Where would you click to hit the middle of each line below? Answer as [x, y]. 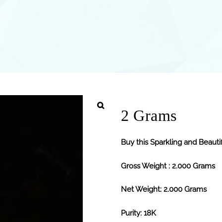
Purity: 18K [139, 213]
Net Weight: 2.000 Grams [164, 190]
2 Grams [149, 115]
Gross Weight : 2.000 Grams [168, 166]
